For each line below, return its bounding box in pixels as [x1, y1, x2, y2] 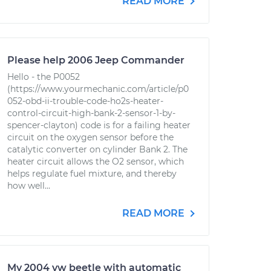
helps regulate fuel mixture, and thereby [7, 168, 177, 179]
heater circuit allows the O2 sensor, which [7, 156, 184, 167]
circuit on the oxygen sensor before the [7, 132, 174, 143]
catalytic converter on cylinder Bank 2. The [7, 144, 188, 155]
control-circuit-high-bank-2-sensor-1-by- [7, 108, 175, 119]
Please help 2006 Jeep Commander [7, 54, 184, 66]
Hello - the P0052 [7, 71, 80, 82]
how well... [7, 180, 50, 191]
